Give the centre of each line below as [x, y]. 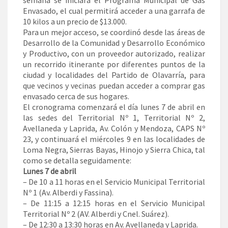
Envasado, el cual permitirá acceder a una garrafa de [114, 11]
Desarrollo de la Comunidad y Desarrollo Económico [114, 43]
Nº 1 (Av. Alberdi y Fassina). [68, 193]
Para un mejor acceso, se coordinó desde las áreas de [114, 32]
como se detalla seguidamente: [77, 161]
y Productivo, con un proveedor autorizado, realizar [114, 54]
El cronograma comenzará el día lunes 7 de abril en [114, 107]
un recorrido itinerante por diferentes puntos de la [114, 64]
